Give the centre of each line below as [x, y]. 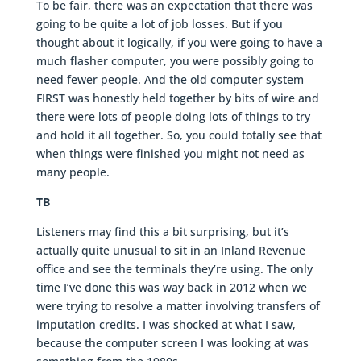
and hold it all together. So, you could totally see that [178, 135]
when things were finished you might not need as [170, 154]
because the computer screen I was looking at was [172, 343]
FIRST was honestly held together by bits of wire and [177, 98]
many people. [73, 172]
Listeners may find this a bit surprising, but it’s [162, 232]
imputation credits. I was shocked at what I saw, [166, 325]
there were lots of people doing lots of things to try [173, 117]
